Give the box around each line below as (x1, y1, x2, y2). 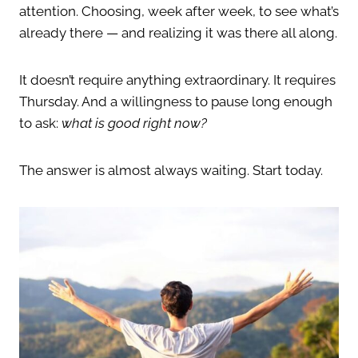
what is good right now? (62, 115, 207, 132)
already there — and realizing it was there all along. (19, 25, 337, 42)
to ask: (19, 115, 62, 132)
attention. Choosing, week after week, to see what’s (19, 3, 339, 20)
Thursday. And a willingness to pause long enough (19, 93, 332, 110)
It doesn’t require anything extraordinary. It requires (19, 72, 336, 89)
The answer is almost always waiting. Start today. (19, 162, 323, 179)
